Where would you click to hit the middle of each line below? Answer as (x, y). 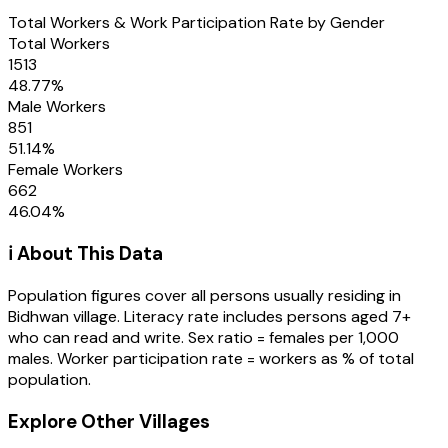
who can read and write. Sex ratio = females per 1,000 (203, 338)
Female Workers (65, 169)
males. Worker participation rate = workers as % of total (211, 359)
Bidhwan (38, 317)
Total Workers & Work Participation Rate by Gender (196, 22)
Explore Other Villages (109, 421)
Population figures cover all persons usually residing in (204, 296)
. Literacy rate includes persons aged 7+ (264, 317)
